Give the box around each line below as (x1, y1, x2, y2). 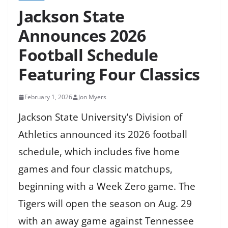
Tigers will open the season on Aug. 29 (18, 197, 192, 211)
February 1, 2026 (24, 93, 72, 102)
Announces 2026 (18, 24, 146, 47)
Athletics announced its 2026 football (18, 128, 187, 141)
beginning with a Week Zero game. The (18, 180, 195, 193)
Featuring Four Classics (18, 63, 200, 85)
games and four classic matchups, (18, 162, 173, 176)
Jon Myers (78, 93, 106, 102)
